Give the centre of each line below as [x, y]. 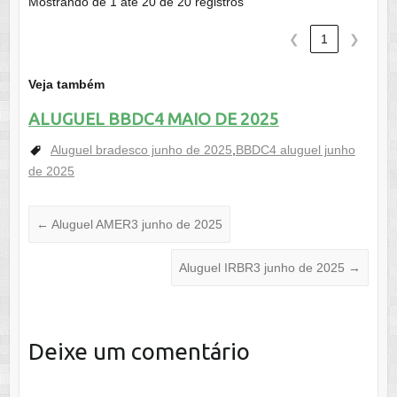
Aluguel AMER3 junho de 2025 [135, 225]
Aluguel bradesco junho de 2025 [141, 150]
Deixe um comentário [139, 352]
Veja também [66, 85]
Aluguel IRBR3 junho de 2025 [264, 268]
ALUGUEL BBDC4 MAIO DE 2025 [153, 119]
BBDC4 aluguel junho [295, 150]
